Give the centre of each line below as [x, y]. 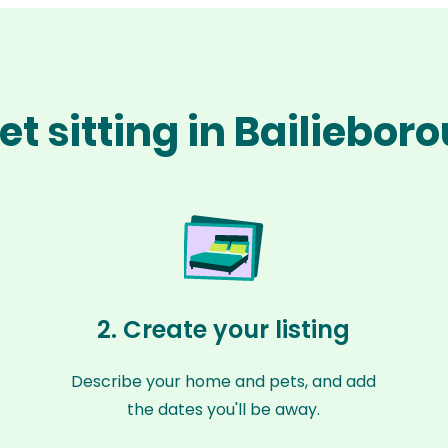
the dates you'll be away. [224, 409]
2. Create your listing [224, 329]
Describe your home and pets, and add [224, 381]
